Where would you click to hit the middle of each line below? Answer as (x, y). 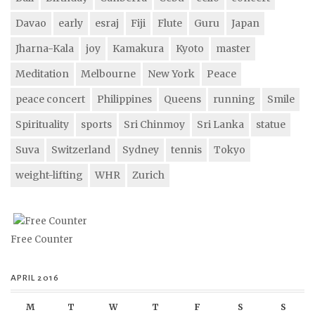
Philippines (124, 99)
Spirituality (42, 125)
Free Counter (42, 240)
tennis (186, 150)
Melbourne (108, 74)
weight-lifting (49, 175)
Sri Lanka (220, 125)
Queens (182, 99)
